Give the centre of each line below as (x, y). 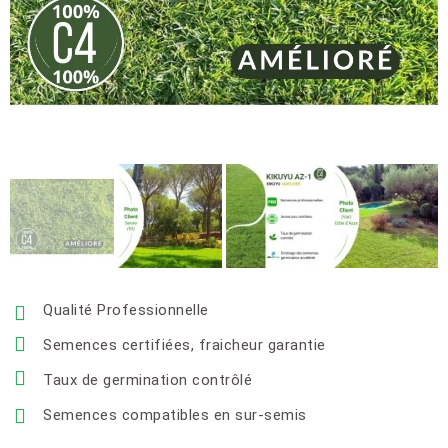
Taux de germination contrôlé (150, 380)
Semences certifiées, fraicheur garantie (184, 345)
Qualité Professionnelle (126, 310)
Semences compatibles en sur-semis (175, 415)
